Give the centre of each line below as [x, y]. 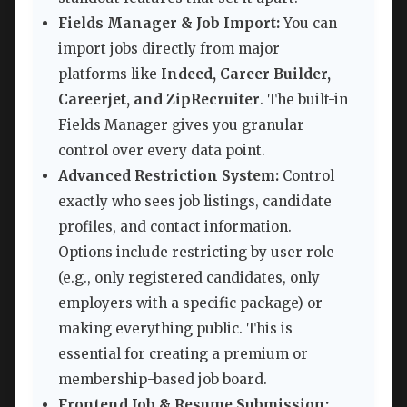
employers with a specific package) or [190, 303]
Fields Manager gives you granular [181, 125]
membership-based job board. [163, 380]
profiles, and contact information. [175, 227]
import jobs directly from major [169, 49]
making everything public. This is [175, 329]
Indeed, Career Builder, [246, 74]
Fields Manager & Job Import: [169, 24]
